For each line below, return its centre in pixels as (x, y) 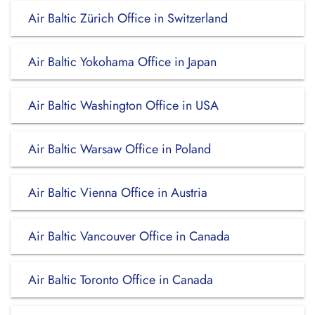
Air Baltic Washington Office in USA (123, 105)
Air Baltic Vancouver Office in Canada (129, 236)
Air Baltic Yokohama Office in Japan (122, 62)
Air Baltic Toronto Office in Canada (121, 280)
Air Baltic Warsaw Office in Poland (120, 149)
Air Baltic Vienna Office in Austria (118, 193)
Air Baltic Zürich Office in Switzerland (128, 18)
